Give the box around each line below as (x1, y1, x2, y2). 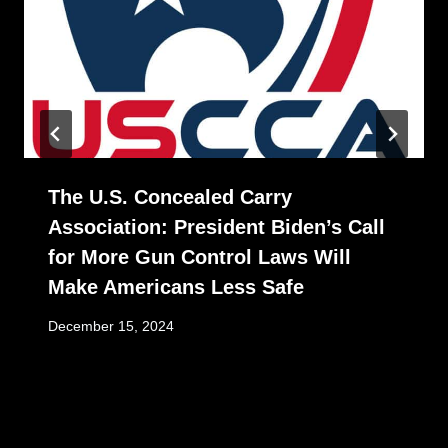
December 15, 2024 (48, 318, 174, 334)
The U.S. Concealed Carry (48, 186, 292, 209)
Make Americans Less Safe (48, 276, 304, 299)
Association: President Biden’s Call (48, 216, 385, 239)
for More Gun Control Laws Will (48, 246, 351, 269)
